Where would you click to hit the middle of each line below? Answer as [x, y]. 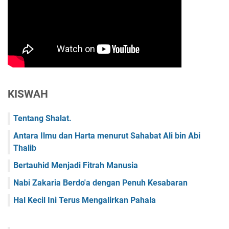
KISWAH [28, 94]
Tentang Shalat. [42, 119]
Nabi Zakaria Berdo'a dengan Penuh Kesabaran [100, 183]
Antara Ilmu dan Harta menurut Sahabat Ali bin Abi [107, 136]
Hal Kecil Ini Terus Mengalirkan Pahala [85, 200]
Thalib [25, 148]
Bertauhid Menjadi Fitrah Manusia [76, 166]
